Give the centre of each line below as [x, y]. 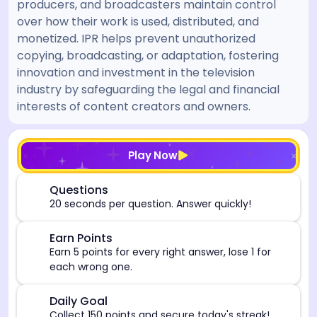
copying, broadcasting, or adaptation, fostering [148, 56]
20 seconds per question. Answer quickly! [150, 203]
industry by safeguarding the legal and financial [148, 90]
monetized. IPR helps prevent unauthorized [136, 39]
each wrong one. [91, 266]
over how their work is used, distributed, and [138, 22]
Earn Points [81, 238]
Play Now [152, 155]
